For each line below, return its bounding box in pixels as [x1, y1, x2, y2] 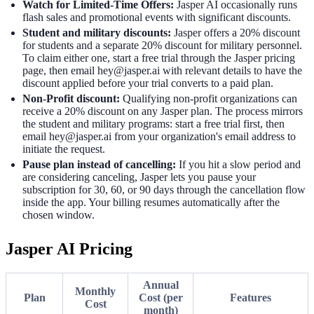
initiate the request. [22, 142, 105, 155]
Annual [142, 278, 179, 291]
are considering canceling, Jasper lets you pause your [22, 170, 256, 183]
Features [230, 291, 271, 303]
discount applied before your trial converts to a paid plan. [22, 76, 273, 89]
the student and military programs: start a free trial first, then [22, 117, 285, 130]
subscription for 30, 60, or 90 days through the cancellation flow [22, 183, 306, 196]
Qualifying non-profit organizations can [123, 92, 297, 104]
